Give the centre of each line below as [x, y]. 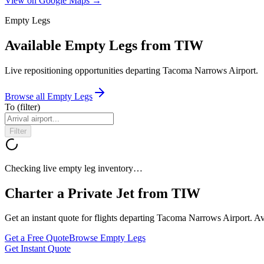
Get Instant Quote [38, 249]
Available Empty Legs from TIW [104, 45]
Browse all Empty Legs [49, 96]
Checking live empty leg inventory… [74, 168]
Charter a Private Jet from [88, 193]
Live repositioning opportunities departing [84, 70]
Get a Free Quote [37, 238]
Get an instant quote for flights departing [81, 218]
